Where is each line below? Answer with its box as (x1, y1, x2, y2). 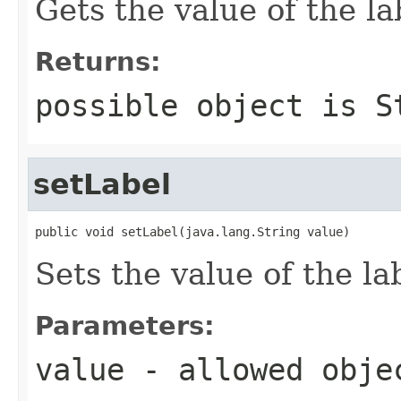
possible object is (35, 87, 375, 124)
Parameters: (35, 310, 215, 341)
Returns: (35, 46, 161, 77)
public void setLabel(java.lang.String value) (35, 224, 350, 239)
